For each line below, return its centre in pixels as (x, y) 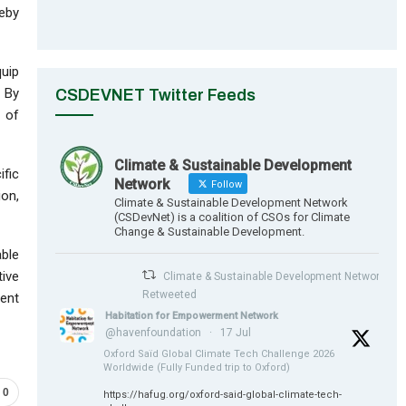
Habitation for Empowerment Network (192, 315)
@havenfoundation (154, 332)
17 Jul (236, 332)
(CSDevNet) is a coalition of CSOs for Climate (232, 217)
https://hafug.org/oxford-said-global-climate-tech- (223, 394)
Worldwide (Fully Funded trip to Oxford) (197, 367)
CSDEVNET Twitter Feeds (156, 95)
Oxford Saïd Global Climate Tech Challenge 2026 (219, 353)
